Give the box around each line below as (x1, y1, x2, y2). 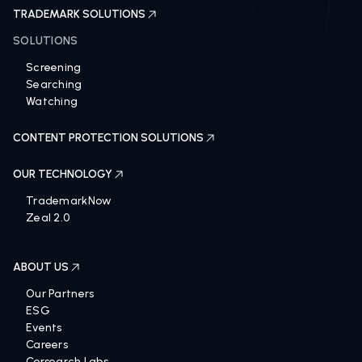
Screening (26, 61, 82, 74)
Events (26, 321, 62, 335)
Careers (26, 338, 68, 351)
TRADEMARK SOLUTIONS (13, 7, 145, 21)
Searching (26, 78, 82, 91)
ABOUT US (13, 260, 69, 274)
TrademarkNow (26, 194, 112, 208)
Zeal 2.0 (26, 211, 70, 225)
